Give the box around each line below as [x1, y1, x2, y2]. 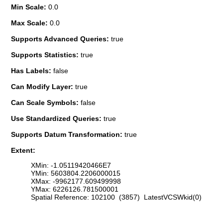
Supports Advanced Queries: [11, 34, 111, 43]
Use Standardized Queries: [11, 114, 104, 122]
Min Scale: [11, 2, 48, 11]
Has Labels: [11, 66, 53, 75]
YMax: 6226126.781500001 [31, 185, 118, 194]
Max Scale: [11, 18, 50, 27]
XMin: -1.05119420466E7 [31, 161, 111, 170]
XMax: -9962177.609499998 [31, 177, 121, 186]
